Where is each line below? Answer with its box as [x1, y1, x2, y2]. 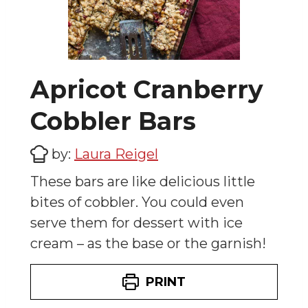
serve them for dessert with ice [30, 214, 243, 232]
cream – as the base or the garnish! [30, 235, 266, 252]
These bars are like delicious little [30, 173, 255, 190]
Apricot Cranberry [30, 74, 263, 105]
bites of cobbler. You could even [30, 194, 244, 211]
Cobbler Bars [30, 106, 196, 137]
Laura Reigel [74, 146, 158, 163]
